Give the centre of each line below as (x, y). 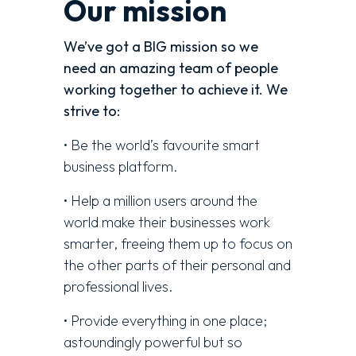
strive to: (92, 110)
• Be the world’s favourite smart (162, 145)
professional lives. (118, 286)
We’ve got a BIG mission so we (161, 46)
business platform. (121, 166)
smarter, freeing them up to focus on (178, 243)
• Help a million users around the (161, 200)
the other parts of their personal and (177, 265)
